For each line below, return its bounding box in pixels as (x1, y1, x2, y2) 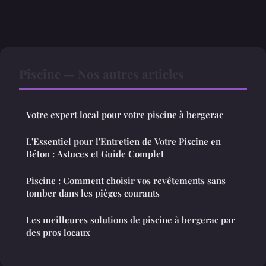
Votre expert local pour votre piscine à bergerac (26, 109, 223, 121)
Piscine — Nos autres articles (19, 65, 184, 83)
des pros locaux (26, 226, 90, 239)
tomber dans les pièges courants (26, 187, 160, 199)
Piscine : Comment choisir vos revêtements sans (26, 175, 226, 187)
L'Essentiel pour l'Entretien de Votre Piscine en (26, 135, 221, 148)
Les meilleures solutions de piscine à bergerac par (26, 214, 235, 226)
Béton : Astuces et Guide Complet (26, 148, 164, 160)
